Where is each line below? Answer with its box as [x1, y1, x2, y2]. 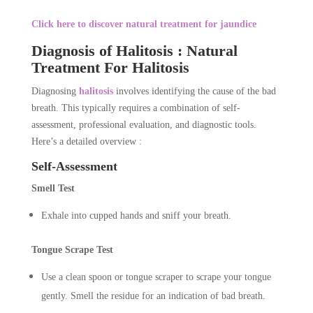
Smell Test [31, 182, 75, 194]
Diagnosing [31, 85, 79, 96]
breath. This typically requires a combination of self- [31, 102, 240, 113]
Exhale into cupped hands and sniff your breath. [41, 210, 231, 221]
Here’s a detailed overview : [31, 136, 142, 147]
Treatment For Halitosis [31, 58, 189, 76]
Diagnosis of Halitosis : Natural [31, 41, 238, 59]
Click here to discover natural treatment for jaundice [31, 18, 256, 29]
